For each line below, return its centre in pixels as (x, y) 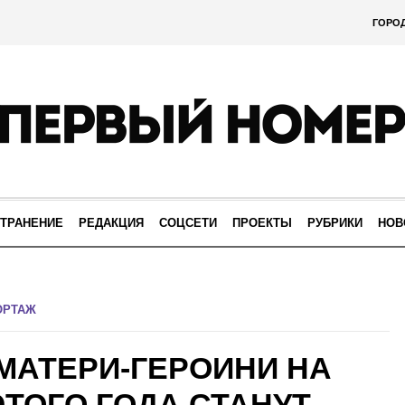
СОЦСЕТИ (188, 223)
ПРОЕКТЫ (262, 223)
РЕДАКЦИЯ (111, 223)
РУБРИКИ (335, 223)
